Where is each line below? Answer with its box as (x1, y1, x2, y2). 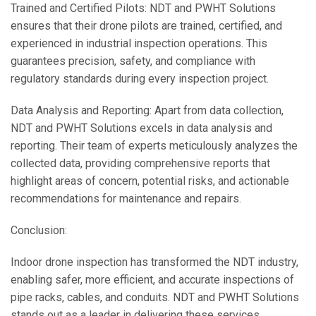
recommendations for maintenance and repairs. (11, 192, 241, 205)
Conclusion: (11, 224, 67, 237)
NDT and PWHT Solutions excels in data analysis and (11, 121, 272, 135)
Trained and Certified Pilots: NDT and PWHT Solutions (11, 1, 276, 15)
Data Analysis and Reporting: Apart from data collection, (11, 104, 284, 117)
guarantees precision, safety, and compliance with (11, 54, 255, 68)
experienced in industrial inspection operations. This (11, 37, 267, 50)
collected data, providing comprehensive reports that (11, 157, 270, 170)
